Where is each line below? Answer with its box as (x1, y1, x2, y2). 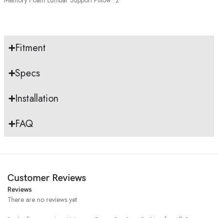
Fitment (15, 40, 46, 55)
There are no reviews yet (7, 194, 77, 204)
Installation (15, 91, 59, 106)
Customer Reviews (7, 172, 86, 184)
